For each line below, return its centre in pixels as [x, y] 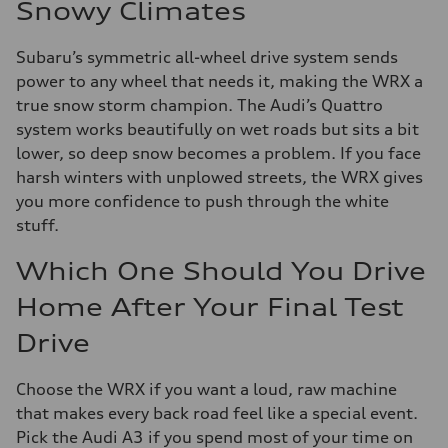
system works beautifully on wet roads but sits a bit [217, 129]
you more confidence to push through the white [202, 201]
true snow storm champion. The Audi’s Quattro [199, 105]
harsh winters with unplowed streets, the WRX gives [219, 177]
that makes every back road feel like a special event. [217, 413]
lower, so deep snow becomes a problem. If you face [218, 153]
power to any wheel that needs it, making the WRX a [219, 81]
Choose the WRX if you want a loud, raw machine [206, 389]
